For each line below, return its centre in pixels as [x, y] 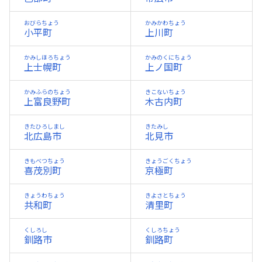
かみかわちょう [166, 23]
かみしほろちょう [47, 57]
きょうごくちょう [168, 161]
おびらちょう [42, 23]
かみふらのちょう [47, 92]
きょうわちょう [44, 195]
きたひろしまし [44, 126]
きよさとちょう [166, 195]
